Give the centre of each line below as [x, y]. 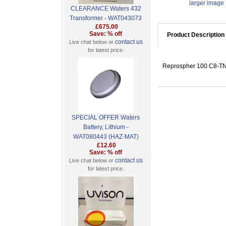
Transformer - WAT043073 [106, 18]
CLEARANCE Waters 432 [106, 9]
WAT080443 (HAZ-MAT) [106, 137]
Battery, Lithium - [106, 127]
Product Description [195, 35]
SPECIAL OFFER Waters [106, 118]
